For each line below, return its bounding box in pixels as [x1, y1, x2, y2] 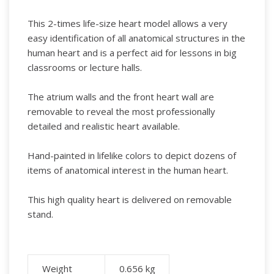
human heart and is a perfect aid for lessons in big [28, 46, 237, 59]
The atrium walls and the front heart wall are [28, 90, 214, 103]
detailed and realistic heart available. [28, 119, 180, 132]
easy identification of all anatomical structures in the [28, 31, 245, 44]
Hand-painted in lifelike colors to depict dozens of [28, 149, 236, 161]
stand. [28, 207, 53, 220]
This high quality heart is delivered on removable [28, 193, 232, 206]
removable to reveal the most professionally [28, 105, 215, 117]
